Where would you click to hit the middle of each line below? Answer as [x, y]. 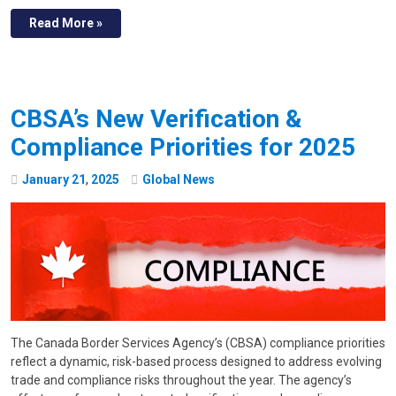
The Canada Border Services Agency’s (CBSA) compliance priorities [198, 343]
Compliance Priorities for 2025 [183, 148]
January [46, 180]
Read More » [66, 23]
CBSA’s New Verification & [156, 119]
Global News [179, 180]
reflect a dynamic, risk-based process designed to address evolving [196, 361]
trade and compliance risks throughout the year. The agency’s [181, 380]
